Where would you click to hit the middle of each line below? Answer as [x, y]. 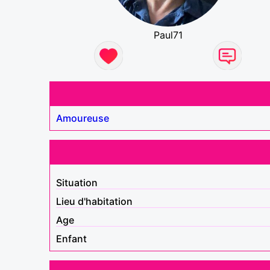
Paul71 [168, 35]
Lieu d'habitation [94, 201]
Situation [77, 182]
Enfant [71, 238]
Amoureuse [83, 118]
